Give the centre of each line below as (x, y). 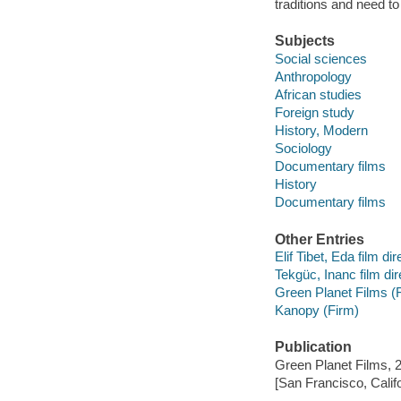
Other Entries (319, 239)
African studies (318, 95)
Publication (313, 347)
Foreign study (314, 113)
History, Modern (321, 131)
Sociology (303, 149)
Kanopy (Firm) (316, 311)
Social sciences (320, 59)
